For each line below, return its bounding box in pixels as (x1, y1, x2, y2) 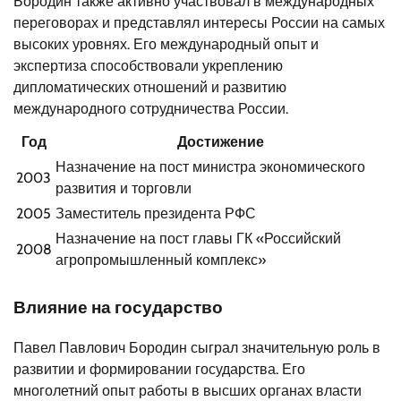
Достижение (176, 133, 264, 151)
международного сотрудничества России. (13, 100, 288, 118)
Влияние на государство (13, 297, 223, 319)
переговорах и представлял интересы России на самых (13, 14, 385, 32)
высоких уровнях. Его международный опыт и (13, 36, 319, 54)
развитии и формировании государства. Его (13, 361, 305, 379)
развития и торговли (55, 180, 192, 198)
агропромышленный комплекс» (55, 252, 266, 269)
